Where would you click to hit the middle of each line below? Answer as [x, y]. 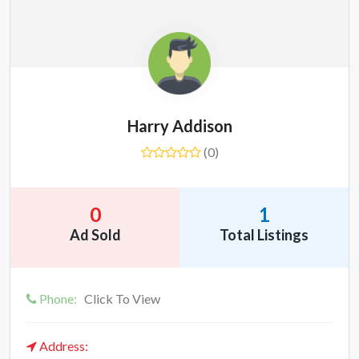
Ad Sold [95, 235]
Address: [63, 346]
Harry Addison [179, 126]
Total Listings [264, 235]
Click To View [122, 298]
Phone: [58, 298]
